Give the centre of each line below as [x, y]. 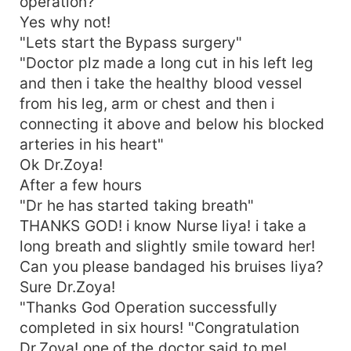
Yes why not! [65, 22]
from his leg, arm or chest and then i [148, 103]
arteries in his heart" [92, 144]
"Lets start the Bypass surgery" [131, 42]
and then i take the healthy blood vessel [161, 83]
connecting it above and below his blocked [172, 123]
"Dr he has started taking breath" [137, 205]
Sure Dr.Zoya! [67, 286]
